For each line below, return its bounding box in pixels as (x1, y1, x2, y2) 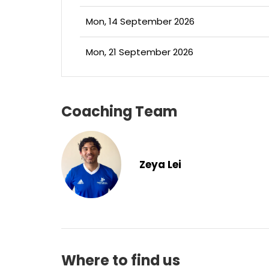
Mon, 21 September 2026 (86, 46, 193, 58)
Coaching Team (61, 101, 178, 121)
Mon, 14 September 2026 (86, 15, 195, 28)
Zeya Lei (139, 157, 181, 172)
